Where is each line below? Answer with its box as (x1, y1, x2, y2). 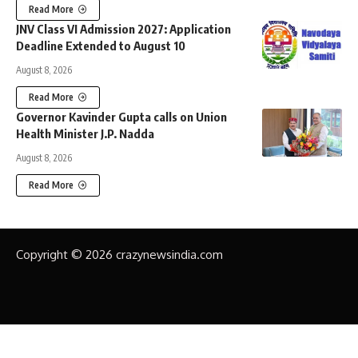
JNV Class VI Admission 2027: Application (16, 22, 231, 37)
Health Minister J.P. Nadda (16, 126, 154, 141)
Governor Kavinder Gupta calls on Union (16, 109, 227, 125)
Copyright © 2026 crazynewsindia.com (16, 247, 223, 263)
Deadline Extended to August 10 (16, 38, 185, 54)
